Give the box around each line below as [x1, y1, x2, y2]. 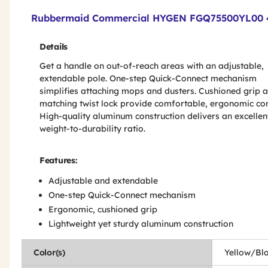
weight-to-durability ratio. [39, 123, 145, 134]
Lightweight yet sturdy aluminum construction [48, 218, 233, 229]
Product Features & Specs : [16, 2, 178, 17]
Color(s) [33, 247, 65, 258]
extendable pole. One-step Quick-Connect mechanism [39, 73, 257, 84]
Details [39, 41, 68, 52]
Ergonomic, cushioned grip [48, 204, 157, 215]
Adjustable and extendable [48, 175, 158, 186]
